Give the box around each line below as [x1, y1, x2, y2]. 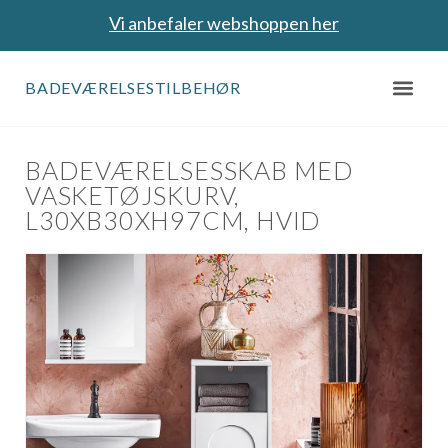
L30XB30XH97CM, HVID [25, 205, 322, 236]
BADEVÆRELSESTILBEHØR [25, 78, 241, 97]
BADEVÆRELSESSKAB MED [25, 155, 354, 186]
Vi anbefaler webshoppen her [109, 12, 339, 34]
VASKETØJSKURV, [25, 180, 241, 211]
